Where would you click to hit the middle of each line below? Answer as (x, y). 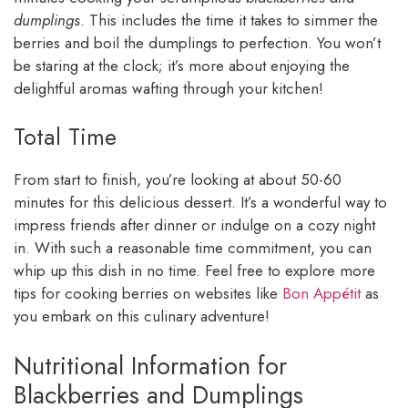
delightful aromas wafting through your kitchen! (168, 88)
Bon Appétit (321, 294)
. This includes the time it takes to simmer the (229, 20)
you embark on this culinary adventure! (142, 316)
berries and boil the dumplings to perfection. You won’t (197, 42)
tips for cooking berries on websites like (148, 294)
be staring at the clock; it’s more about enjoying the (182, 65)
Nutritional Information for (150, 365)
